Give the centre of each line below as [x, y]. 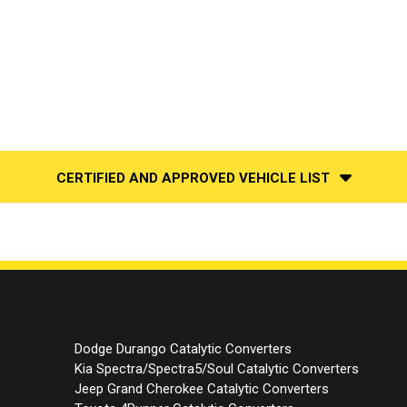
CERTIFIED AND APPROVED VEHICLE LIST [193, 179]
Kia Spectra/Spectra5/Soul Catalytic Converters [216, 368]
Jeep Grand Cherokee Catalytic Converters [201, 388]
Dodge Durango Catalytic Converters [183, 348]
